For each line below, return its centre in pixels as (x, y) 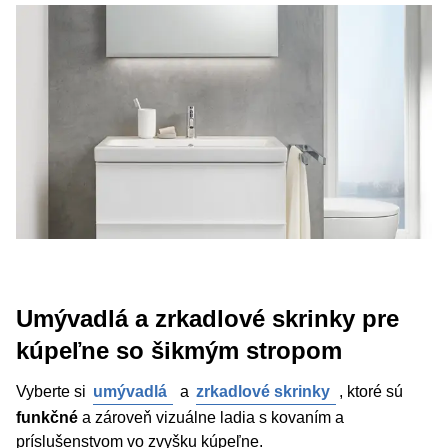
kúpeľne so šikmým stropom (179, 350)
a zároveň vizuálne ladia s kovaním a (211, 417)
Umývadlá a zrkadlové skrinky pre (207, 318)
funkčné (47, 417)
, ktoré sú (371, 391)
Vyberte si (53, 391)
